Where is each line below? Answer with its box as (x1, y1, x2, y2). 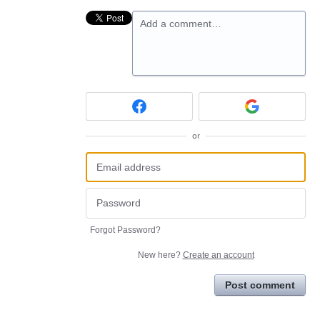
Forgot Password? (90, 224, 161, 235)
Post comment (225, 279, 295, 291)
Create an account (182, 249, 254, 260)
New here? (137, 249, 183, 260)
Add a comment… (140, 18, 221, 29)
